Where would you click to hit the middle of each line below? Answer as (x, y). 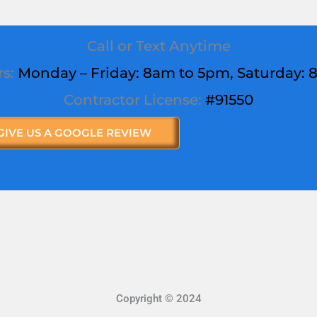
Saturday (269, 73)
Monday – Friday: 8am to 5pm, (127, 73)
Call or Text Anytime (158, 46)
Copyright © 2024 (158, 298)
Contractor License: (133, 99)
